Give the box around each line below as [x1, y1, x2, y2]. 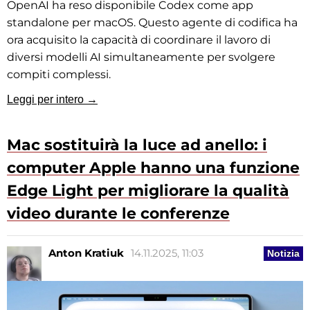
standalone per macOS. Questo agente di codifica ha [7, 16, 298, 30]
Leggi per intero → [7, 93, 98, 106]
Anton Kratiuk [48, 246, 124, 260]
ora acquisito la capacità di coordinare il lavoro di [7, 33, 271, 47]
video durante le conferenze [7, 204, 230, 224]
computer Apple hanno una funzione [7, 158, 300, 178]
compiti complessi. [7, 68, 111, 82]
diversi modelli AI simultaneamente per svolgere [7, 51, 275, 64]
